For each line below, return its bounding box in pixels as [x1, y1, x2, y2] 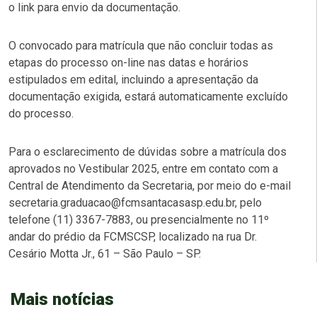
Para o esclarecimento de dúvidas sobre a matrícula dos [8, 144, 287, 158]
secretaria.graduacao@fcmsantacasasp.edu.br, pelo [8, 195, 262, 209]
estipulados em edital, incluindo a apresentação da [8, 72, 258, 86]
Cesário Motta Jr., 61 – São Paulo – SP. [8, 246, 201, 260]
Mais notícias [11, 289, 114, 309]
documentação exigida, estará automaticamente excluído [8, 89, 288, 103]
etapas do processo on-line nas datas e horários [8, 55, 248, 69]
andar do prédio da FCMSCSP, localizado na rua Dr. [8, 229, 257, 243]
